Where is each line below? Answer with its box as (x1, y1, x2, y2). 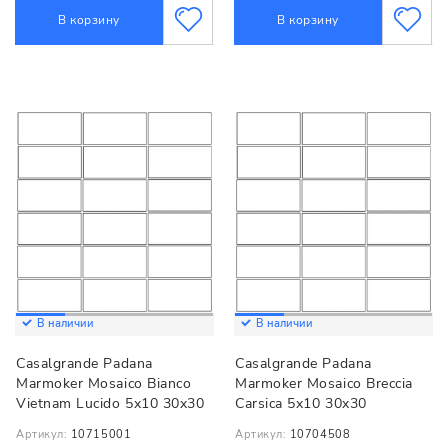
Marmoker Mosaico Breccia (235, 374, 413, 394)
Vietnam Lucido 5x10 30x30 (16, 394, 205, 414)
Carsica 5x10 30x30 (235, 394, 367, 414)
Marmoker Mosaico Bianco (16, 374, 192, 394)
